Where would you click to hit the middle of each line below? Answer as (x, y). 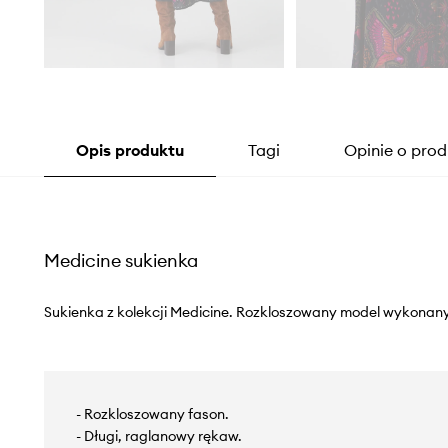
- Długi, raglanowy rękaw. (158, 435)
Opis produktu (129, 149)
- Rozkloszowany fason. (152, 413)
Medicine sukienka (120, 260)
